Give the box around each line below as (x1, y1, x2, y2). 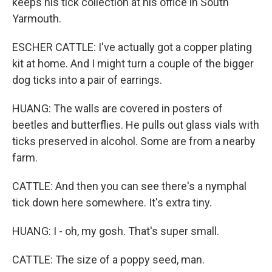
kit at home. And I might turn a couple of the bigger (12, 57, 254, 70)
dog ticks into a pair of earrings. (12, 73, 162, 86)
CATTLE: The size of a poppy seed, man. (12, 253, 205, 266)
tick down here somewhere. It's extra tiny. (12, 196, 212, 209)
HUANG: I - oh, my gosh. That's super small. (12, 225, 219, 237)
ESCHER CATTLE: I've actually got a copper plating (12, 41, 252, 53)
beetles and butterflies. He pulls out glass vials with (12, 118, 259, 131)
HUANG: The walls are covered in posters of (12, 102, 223, 115)
